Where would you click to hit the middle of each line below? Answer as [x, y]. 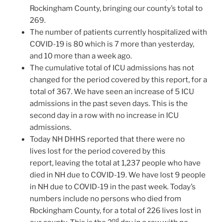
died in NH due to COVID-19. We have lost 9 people [118, 175]
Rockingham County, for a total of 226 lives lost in [115, 210]
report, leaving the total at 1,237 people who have [115, 163]
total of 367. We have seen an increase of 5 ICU [112, 91]
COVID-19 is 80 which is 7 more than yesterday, [112, 44]
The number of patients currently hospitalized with [118, 32]
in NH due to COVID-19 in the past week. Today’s [113, 187]
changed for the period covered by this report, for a [118, 80]
